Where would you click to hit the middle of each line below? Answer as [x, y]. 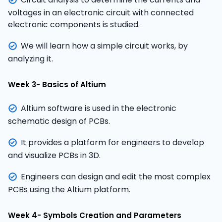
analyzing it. [30, 58]
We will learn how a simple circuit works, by [104, 46]
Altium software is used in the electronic [99, 108]
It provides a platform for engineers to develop [112, 142]
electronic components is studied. [74, 24]
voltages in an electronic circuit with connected [101, 12]
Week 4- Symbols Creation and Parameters [95, 215]
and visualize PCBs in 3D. [54, 155]
